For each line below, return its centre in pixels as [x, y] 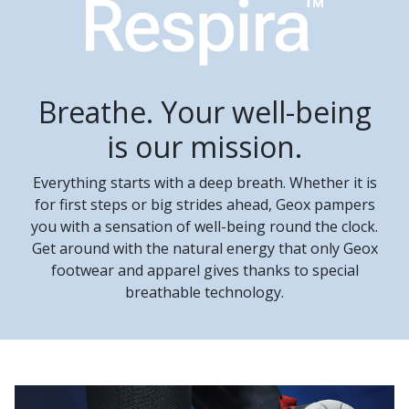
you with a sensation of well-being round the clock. [204, 226]
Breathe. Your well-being [204, 112]
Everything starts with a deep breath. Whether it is [204, 183]
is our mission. [204, 147]
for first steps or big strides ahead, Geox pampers [204, 204]
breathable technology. [204, 292]
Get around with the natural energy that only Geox [204, 248]
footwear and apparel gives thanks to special [204, 270]
